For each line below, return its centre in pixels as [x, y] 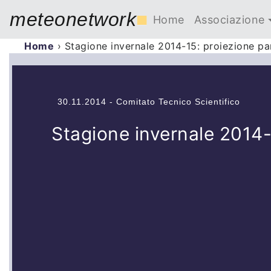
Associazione [229, 19]
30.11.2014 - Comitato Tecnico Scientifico [149, 102]
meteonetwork [73, 19]
